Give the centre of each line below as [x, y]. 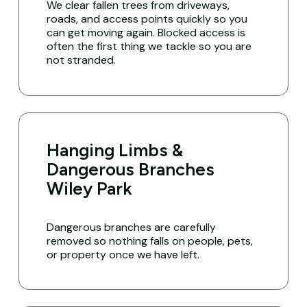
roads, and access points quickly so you [147, 19]
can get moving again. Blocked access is [146, 33]
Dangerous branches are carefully [132, 228]
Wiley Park [90, 189]
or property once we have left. [123, 255]
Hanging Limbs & [115, 150]
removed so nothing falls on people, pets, [150, 241]
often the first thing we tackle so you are [149, 47]
